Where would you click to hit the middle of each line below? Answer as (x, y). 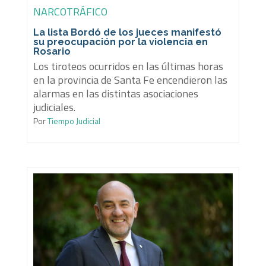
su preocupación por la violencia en (120, 42)
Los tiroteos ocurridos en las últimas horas (128, 66)
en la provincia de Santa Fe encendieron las (130, 80)
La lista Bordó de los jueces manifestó (127, 33)
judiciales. (54, 107)
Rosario (52, 52)
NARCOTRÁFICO (70, 12)
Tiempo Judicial (73, 121)
